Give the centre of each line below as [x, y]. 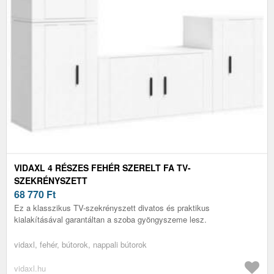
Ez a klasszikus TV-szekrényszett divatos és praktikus [112, 207]
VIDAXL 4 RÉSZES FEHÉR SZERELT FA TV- [102, 167]
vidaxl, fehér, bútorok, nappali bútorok [80, 244]
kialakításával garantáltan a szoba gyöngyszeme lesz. [110, 219]
